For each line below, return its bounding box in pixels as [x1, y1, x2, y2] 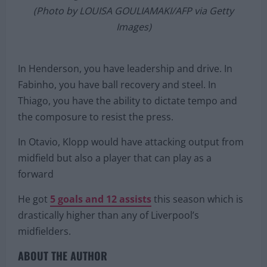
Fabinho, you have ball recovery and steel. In [18, 115, 216, 129]
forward [18, 204, 54, 218]
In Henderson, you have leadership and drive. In [18, 99, 232, 113]
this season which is [151, 229, 243, 243]
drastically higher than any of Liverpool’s [18, 246, 199, 259]
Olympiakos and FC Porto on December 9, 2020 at [22, 9, 245, 23]
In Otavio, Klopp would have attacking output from [18, 172, 244, 186]
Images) [116, 57, 151, 71]
